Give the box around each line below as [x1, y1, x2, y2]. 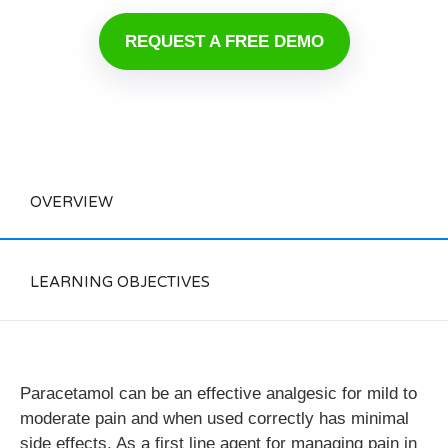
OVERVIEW [30, 193, 113, 212]
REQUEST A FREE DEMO [124, 32, 324, 52]
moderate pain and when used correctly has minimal [20, 409, 409, 429]
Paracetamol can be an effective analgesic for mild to [20, 384, 417, 404]
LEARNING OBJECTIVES [30, 273, 210, 292]
